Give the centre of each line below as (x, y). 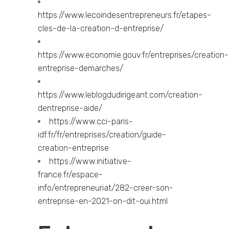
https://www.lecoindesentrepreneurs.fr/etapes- (124, 15)
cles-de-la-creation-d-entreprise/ (101, 28)
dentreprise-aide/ (70, 108)
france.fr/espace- (70, 175)
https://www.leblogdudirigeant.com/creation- (120, 95)
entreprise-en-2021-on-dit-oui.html (103, 201)
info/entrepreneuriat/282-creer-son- (106, 188)
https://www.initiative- (90, 161)
